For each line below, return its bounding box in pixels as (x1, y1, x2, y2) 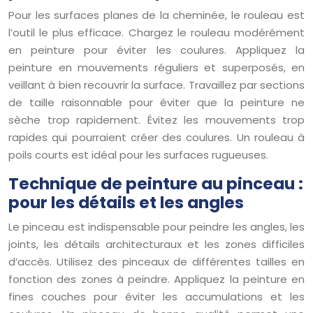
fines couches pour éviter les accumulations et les (8, 289, 305, 304)
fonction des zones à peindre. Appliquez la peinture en (8, 271, 305, 286)
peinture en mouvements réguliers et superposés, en (8, 59, 305, 75)
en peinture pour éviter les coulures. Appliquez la (8, 42, 305, 57)
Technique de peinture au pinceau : (8, 172, 303, 195)
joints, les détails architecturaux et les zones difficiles (8, 236, 305, 252)
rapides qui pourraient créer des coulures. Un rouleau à (8, 129, 305, 145)
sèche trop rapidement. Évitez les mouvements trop (8, 112, 305, 127)
